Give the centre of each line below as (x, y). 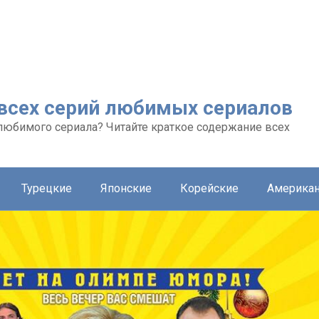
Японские (126, 188)
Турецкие (47, 188)
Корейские (209, 188)
